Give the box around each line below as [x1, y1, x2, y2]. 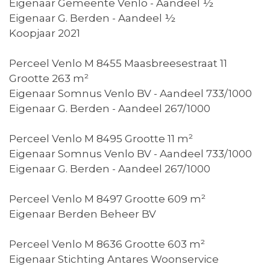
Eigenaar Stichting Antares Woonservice [9, 253, 219, 266]
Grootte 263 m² [9, 72, 89, 85]
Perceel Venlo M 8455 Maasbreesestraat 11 [9, 57, 227, 70]
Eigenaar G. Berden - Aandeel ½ [9, 12, 175, 25]
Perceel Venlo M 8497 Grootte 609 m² [9, 193, 206, 206]
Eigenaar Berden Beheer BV [9, 208, 156, 221]
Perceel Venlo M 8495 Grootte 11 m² [9, 133, 193, 145]
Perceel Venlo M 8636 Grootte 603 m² [9, 238, 205, 251]
